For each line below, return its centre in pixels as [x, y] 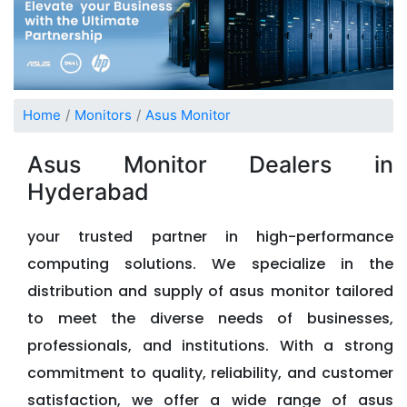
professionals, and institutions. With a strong [210, 345]
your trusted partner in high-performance [210, 236]
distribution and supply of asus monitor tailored [210, 291]
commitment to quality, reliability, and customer [210, 372]
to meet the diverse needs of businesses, [210, 318]
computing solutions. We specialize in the [210, 263]
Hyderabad [88, 191]
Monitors [103, 115]
